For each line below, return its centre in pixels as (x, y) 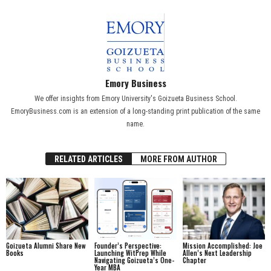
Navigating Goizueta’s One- (134, 260)
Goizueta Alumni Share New (46, 246)
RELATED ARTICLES (88, 159)
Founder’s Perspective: (128, 246)
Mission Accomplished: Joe (222, 246)
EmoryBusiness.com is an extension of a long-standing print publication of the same (135, 112)
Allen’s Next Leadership (217, 253)
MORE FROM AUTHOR (178, 159)
